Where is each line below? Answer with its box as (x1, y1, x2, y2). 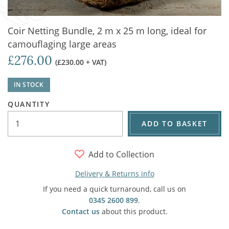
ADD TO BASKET (142, 119, 208, 128)
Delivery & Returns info (75, 169, 154, 178)
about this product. (99, 207, 168, 216)
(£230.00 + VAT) (55, 57, 106, 67)
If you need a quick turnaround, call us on (43, 184, 186, 194)
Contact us (61, 207, 100, 216)
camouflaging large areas (8, 38, 117, 50)
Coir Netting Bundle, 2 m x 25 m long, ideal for (8, 25, 207, 37)
